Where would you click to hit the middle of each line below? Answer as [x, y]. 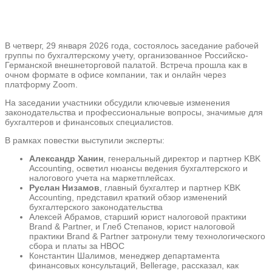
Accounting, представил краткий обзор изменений [128, 197]
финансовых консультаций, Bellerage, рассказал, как [134, 265]
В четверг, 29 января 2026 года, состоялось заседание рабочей [132, 46]
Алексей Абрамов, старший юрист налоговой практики [138, 217]
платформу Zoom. [41, 84]
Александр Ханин [66, 158]
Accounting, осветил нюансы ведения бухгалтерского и [138, 168]
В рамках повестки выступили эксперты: [85, 140]
